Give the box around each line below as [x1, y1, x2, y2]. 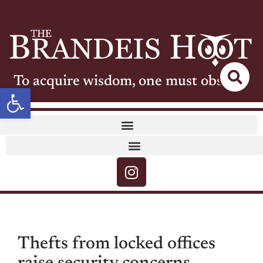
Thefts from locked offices [18, 235, 215, 254]
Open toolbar [5, 81, 103, 105]
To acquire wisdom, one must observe [14, 75, 249, 90]
